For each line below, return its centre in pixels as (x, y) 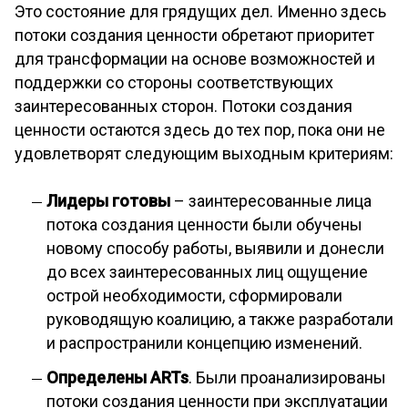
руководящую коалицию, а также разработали (220, 320)
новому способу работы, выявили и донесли (215, 249)
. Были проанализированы (287, 378)
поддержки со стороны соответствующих (174, 83)
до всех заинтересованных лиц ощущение (207, 272)
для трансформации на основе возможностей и (195, 59)
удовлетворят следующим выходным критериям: (204, 154)
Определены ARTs (117, 378)
